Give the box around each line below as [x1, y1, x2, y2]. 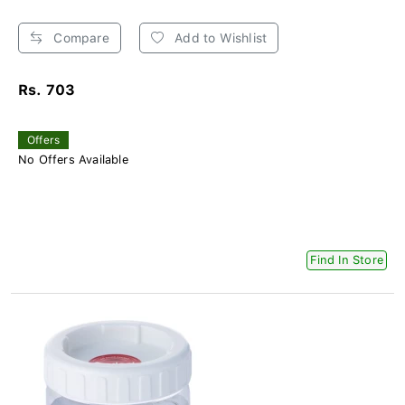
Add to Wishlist [171, 30, 268, 45]
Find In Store [310, 252, 383, 267]
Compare [50, 30, 109, 45]
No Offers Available [18, 152, 128, 166]
